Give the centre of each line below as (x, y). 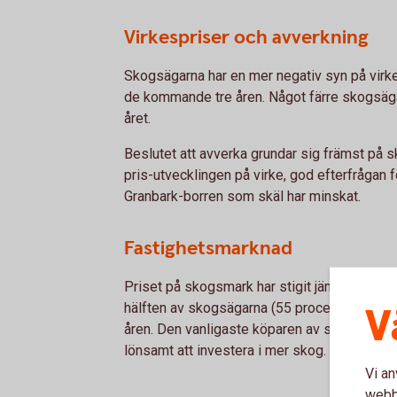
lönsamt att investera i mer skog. (227, 350)
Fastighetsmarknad (208, 249)
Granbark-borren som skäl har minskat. (242, 196)
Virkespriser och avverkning (246, 38)
